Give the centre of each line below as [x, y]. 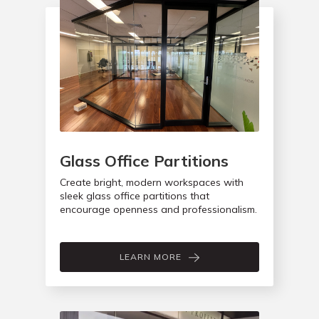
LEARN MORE [151, 257]
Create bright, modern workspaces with [152, 183]
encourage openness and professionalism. [158, 210]
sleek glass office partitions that [135, 196]
